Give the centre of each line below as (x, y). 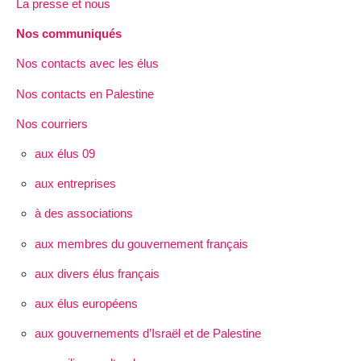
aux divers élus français (97, 273)
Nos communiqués (69, 34)
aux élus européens (86, 303)
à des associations (83, 214)
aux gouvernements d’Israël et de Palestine (147, 334)
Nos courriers (52, 123)
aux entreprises (75, 184)
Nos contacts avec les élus (87, 64)
